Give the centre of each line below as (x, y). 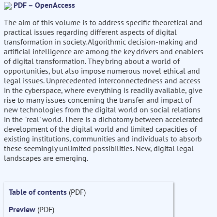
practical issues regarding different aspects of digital (90, 32)
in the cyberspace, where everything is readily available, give (103, 90)
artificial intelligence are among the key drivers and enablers (104, 52)
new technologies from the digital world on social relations (102, 110)
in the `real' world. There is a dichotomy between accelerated (103, 119)
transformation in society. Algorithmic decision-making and (101, 42)
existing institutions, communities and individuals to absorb (103, 139)
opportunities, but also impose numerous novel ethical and (102, 71)
